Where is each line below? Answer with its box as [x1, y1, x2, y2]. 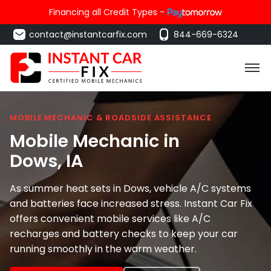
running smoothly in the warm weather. [10, 241, 197, 256]
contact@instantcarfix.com [29, 28, 147, 41]
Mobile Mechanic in [10, 128, 180, 153]
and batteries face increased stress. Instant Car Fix [10, 196, 252, 211]
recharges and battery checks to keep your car [10, 226, 238, 241]
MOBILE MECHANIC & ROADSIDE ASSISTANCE [10, 112, 212, 123]
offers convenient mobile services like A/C [10, 211, 211, 226]
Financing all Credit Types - [49, 6, 165, 18]
